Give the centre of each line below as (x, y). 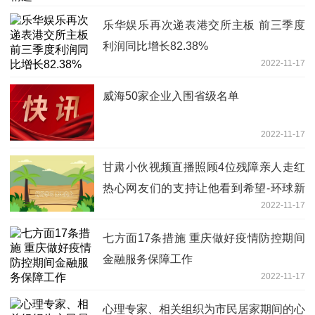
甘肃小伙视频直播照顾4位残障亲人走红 (204, 167)
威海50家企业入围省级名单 (171, 96)
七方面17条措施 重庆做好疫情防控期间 (204, 238)
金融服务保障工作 (148, 259)
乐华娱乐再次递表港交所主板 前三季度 (204, 25)
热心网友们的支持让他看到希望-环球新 (204, 188)
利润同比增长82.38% (155, 46)
